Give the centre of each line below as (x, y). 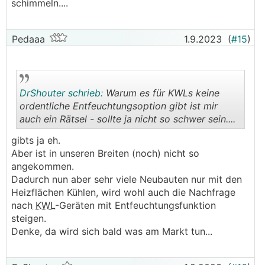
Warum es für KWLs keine (161, 93)
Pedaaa (27, 39)
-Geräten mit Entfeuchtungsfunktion (135, 205)
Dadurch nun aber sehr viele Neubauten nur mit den (127, 179)
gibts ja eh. (36, 140)
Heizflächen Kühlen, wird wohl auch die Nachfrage (123, 192)
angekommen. (43, 166)
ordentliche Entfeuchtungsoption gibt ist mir (119, 106)
